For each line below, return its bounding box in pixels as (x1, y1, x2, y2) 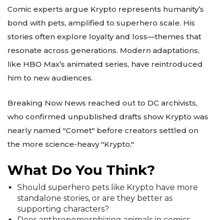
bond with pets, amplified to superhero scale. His (7, 18, 195, 28)
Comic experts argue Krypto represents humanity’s (7, 4, 204, 14)
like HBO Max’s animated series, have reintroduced (7, 59, 203, 69)
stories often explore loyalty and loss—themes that (7, 32, 201, 42)
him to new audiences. (7, 73, 93, 83)
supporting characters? (17, 204, 109, 214)
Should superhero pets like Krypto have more (17, 183, 198, 192)
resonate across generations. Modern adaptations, (7, 46, 199, 55)
